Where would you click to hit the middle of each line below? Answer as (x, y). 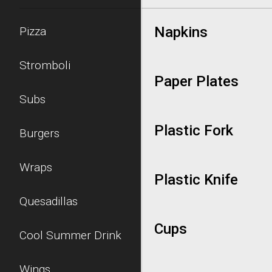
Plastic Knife (196, 180)
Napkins (181, 32)
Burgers (39, 133)
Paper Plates (196, 81)
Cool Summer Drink (70, 235)
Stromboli (45, 65)
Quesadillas (49, 201)
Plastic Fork (194, 131)
